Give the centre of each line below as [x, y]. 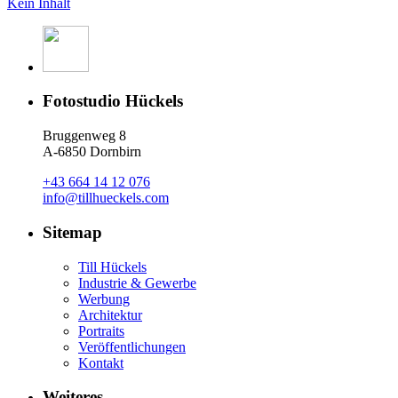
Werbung [104, 298]
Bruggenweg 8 [84, 136]
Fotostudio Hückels [113, 101]
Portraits [101, 330]
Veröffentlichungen [132, 346]
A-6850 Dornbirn [92, 152]
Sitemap [72, 232]
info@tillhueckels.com [106, 198]
